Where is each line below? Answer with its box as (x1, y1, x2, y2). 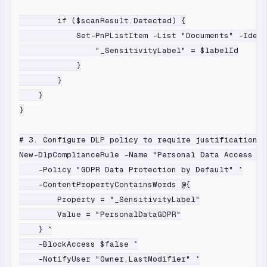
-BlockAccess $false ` (19, 239, 138, 250)
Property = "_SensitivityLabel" (19, 194, 200, 205)
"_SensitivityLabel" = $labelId (19, 45, 238, 56)
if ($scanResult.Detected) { (19, 15, 186, 26)
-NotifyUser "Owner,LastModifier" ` (19, 254, 200, 265)
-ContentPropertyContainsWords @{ (19, 179, 191, 190)
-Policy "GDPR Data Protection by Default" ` (19, 164, 243, 175)
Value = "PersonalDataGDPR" (19, 209, 181, 220)
